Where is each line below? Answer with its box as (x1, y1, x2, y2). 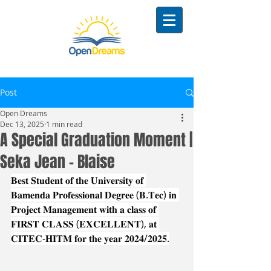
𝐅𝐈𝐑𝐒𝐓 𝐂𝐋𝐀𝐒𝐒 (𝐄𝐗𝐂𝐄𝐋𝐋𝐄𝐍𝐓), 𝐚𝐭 (11, 217, 159, 230)
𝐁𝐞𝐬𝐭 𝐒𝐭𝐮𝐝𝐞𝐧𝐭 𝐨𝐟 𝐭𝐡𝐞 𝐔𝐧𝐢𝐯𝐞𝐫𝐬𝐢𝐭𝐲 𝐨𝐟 (11, 174, 146, 187)
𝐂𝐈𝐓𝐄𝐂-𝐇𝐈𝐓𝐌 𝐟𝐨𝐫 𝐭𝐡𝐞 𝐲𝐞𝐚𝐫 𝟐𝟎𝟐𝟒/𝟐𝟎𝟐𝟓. (11, 232, 169, 245)
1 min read (46, 119, 82, 129)
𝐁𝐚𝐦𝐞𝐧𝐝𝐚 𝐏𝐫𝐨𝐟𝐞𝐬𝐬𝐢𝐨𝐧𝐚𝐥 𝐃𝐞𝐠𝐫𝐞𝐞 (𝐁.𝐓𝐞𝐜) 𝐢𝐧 (11, 188, 179, 201)
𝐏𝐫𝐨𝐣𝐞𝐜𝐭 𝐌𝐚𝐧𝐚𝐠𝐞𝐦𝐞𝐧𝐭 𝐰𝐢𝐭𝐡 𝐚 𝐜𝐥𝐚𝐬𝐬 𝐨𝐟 (11, 203, 158, 216)
